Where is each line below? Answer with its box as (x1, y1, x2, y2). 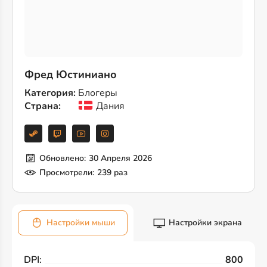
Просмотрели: (39, 167, 94, 178)
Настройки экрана (169, 217, 242, 228)
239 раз (97, 167, 128, 178)
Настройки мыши (46, 217, 115, 228)
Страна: (24, 100, 61, 113)
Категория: (24, 86, 76, 100)
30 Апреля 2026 (89, 153, 152, 164)
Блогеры (78, 86, 117, 100)
